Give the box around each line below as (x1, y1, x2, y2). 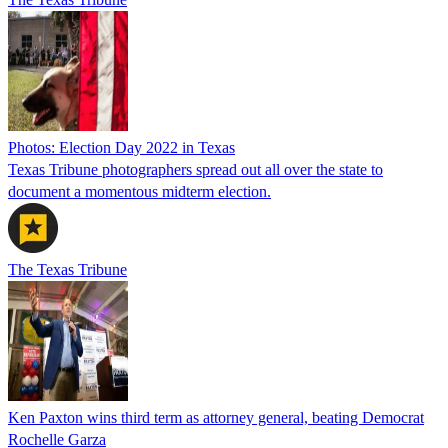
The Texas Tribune (8, 260, 127, 278)
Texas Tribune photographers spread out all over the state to (8, 160, 383, 178)
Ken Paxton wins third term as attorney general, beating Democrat (8, 408, 424, 426)
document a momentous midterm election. (8, 182, 271, 200)
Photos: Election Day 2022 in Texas (8, 138, 235, 156)
